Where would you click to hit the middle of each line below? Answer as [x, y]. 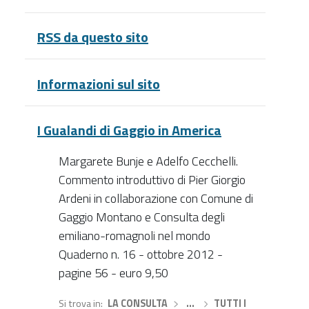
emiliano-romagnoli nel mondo [134, 236]
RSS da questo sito [93, 37]
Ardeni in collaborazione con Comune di [156, 199]
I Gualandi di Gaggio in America [129, 130]
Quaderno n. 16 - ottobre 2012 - [140, 255]
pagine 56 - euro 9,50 [113, 273]
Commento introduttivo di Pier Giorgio [152, 180]
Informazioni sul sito [99, 83]
